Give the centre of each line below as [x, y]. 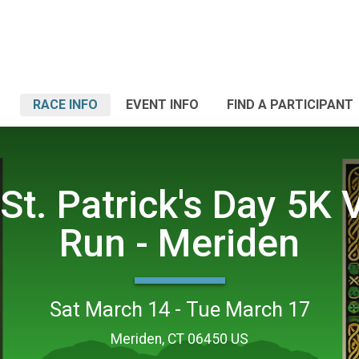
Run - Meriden [179, 243]
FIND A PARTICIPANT [290, 105]
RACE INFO [65, 105]
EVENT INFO [162, 105]
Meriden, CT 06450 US [179, 339]
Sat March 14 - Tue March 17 [179, 309]
